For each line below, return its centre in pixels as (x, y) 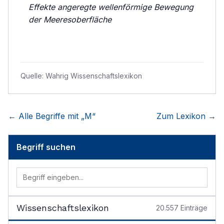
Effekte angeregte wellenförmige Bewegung (111, 7)
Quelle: (33, 76)
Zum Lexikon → (186, 116)
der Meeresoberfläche (70, 19)
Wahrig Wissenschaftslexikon (94, 76)
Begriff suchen (46, 147)
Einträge (193, 208)
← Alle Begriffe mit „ (46, 116)
